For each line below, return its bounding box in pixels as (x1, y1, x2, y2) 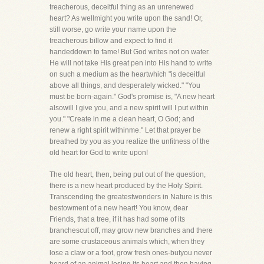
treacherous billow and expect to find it (49, 37, 172, 45)
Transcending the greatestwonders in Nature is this (49, 193, 212, 201)
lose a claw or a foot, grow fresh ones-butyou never (49, 249, 212, 257)
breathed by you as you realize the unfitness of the (49, 137, 210, 146)
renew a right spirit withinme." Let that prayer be (49, 126, 201, 134)
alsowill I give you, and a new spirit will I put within (49, 104, 209, 112)
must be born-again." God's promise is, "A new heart (49, 93, 214, 101)
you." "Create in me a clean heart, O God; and (49, 115, 194, 123)
